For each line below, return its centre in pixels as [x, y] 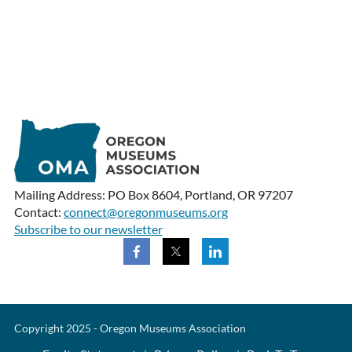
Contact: [38, 212]
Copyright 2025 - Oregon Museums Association [130, 328]
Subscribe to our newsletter [88, 229]
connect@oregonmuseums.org [145, 212]
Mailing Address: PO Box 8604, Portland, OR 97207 [153, 195]
